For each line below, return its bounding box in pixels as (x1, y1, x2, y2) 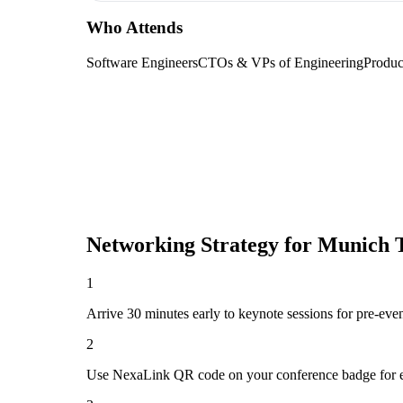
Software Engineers (86, 55, 198, 71)
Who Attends (86, 18, 183, 38)
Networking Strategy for (86, 233, 318, 257)
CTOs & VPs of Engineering (198, 55, 363, 71)
